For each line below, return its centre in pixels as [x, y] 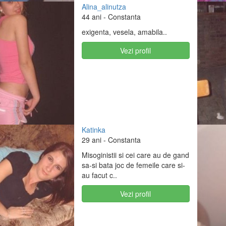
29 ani [91, 139]
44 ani [91, 16]
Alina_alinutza [104, 6]
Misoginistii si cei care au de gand [135, 155]
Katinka [93, 129]
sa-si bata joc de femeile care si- [133, 165]
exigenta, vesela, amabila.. [124, 32]
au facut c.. [99, 175]
